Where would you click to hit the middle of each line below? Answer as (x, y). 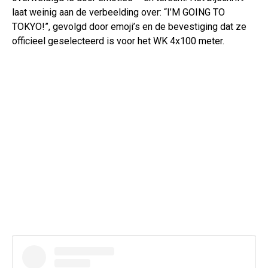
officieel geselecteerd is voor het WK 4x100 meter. (118, 41)
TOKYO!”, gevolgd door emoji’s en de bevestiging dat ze (129, 27)
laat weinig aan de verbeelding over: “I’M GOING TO (118, 13)
